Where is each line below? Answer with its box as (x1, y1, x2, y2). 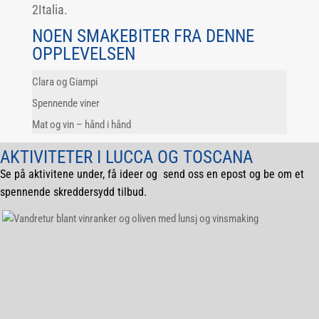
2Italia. (31, 2, 68, 17)
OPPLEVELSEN (31, 43, 135, 64)
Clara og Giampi (31, 75, 98, 88)
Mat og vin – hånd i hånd (31, 118, 131, 131)
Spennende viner (31, 97, 100, 110)
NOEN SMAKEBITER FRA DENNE (31, 26, 254, 46)
